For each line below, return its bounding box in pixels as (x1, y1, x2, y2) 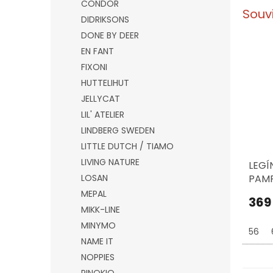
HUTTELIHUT (81, 77, 129, 89)
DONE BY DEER (81, 29, 139, 41)
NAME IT (81, 235, 113, 247)
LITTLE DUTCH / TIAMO (81, 140, 174, 152)
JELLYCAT (81, 93, 120, 105)
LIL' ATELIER (81, 108, 124, 121)
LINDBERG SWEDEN (81, 124, 155, 136)
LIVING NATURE (81, 156, 140, 168)
